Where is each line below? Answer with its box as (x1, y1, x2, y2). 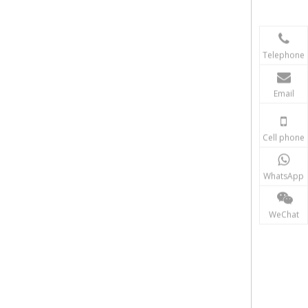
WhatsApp (263, 170, 304, 181)
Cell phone (263, 131, 305, 143)
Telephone (263, 49, 305, 60)
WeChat (268, 208, 299, 220)
